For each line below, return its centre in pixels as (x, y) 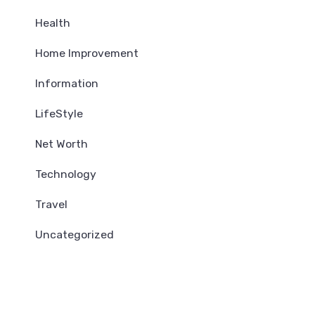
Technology (66, 174)
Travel (51, 204)
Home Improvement (87, 53)
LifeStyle (59, 114)
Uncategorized (75, 234)
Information (67, 83)
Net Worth (62, 144)
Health (53, 23)
